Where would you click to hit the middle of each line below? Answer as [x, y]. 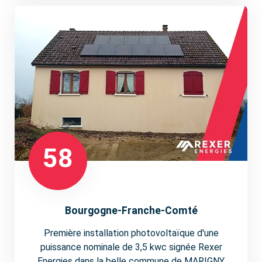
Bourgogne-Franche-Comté [131, 210]
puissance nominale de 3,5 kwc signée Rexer [131, 247]
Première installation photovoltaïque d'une [131, 233]
